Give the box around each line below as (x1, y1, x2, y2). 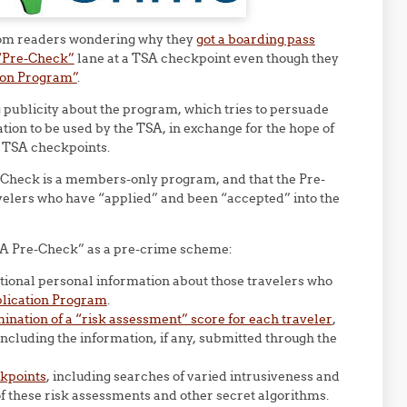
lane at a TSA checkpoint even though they (74, 50, 339, 66)
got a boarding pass (195, 31, 315, 47)
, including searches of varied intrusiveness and (45, 368, 340, 384)
